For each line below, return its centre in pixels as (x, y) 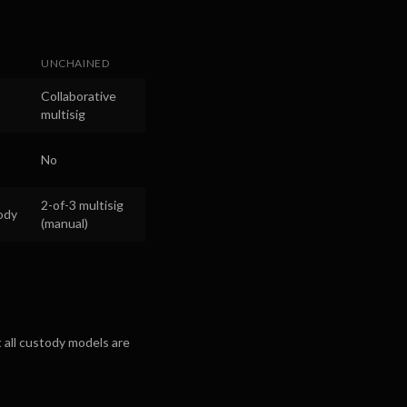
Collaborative (79, 96)
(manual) (65, 223)
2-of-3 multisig (82, 205)
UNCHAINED (75, 63)
